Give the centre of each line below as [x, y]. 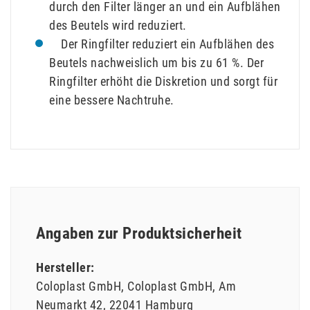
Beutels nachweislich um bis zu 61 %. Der [156, 62]
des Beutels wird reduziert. [118, 25]
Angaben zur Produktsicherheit [139, 234]
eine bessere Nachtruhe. [112, 100]
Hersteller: [65, 268]
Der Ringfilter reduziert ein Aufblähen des [161, 44]
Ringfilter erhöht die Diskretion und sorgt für [163, 81]
